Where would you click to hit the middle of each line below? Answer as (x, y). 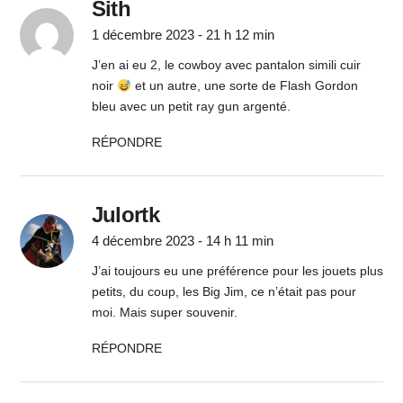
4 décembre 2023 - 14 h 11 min (182, 241)
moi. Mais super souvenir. (164, 313)
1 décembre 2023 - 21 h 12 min (183, 35)
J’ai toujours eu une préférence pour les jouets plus (237, 271)
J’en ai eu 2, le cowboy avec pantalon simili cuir (226, 65)
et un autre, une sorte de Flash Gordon (244, 86)
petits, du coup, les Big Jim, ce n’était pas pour (224, 292)
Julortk (125, 215)
